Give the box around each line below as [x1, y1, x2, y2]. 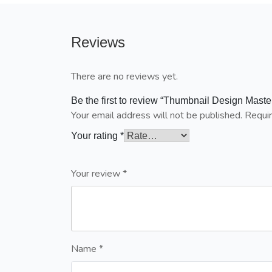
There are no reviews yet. [71, 69, 178, 83]
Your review [71, 166, 123, 180]
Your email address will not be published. [71, 108, 242, 122]
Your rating [71, 130, 120, 141]
